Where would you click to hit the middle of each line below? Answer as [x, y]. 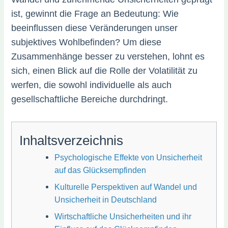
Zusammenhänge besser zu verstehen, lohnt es [108, 57]
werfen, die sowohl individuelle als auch [92, 85]
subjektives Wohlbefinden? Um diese [87, 42]
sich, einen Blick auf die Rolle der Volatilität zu [105, 71]
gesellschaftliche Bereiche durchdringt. [90, 99]
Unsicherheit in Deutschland [105, 200]
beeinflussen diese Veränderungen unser [95, 28]
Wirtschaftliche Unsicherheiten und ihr [123, 217]
